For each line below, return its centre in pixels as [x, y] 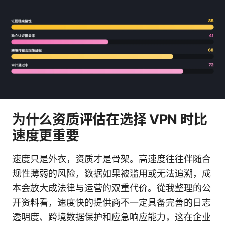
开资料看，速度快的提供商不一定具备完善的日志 [111, 202]
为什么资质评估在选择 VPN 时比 [110, 119]
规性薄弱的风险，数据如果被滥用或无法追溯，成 [111, 173]
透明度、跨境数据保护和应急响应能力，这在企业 [111, 217]
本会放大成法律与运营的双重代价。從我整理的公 [111, 188]
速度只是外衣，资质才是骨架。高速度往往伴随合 [111, 159]
